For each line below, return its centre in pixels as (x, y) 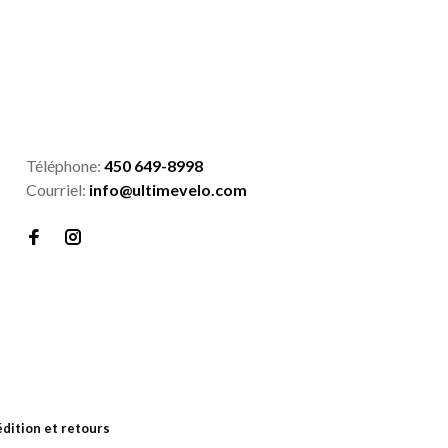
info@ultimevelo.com (168, 189)
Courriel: (57, 189)
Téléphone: (65, 165)
